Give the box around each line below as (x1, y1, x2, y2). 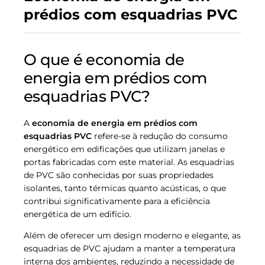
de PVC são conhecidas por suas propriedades (24, 169, 214, 180)
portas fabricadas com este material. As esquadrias (24, 156, 234, 167)
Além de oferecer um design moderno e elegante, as (24, 230, 241, 241)
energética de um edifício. (24, 208, 131, 219)
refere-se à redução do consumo (92, 130, 228, 141)
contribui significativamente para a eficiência (24, 195, 210, 206)
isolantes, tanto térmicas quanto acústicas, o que (24, 182, 226, 193)
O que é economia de (24, 50, 185, 69)
